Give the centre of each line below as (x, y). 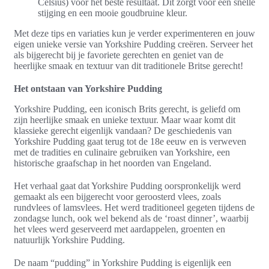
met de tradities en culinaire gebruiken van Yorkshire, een (122, 152)
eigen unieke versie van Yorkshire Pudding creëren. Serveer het (133, 44)
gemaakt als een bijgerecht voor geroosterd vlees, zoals (117, 196)
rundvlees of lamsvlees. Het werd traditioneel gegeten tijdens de (134, 207)
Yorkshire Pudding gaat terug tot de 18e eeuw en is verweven (130, 141)
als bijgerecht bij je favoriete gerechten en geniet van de (119, 55)
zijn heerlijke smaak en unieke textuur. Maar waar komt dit (125, 119)
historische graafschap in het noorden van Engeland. (113, 163)
